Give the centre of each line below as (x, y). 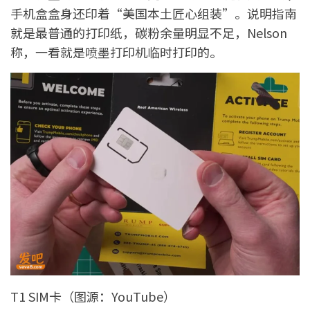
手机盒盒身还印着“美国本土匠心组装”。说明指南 (154, 13)
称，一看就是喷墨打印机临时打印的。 (116, 52)
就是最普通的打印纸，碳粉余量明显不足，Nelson (149, 33)
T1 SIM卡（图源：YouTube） (93, 296)
